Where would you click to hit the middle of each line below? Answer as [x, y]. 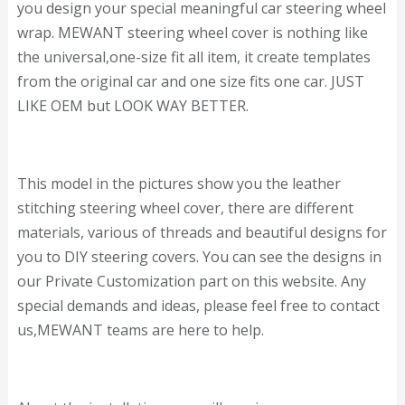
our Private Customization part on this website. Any [191, 282]
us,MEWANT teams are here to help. [140, 330]
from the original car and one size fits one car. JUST [190, 82]
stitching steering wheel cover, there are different [185, 208]
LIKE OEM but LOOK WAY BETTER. [132, 106]
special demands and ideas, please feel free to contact [198, 306]
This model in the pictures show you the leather [179, 184]
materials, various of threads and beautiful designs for [202, 233]
